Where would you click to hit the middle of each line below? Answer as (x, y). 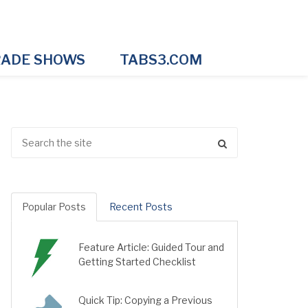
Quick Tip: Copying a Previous (145, 300)
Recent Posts (141, 207)
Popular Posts (54, 207)
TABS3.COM (161, 60)
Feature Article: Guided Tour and (151, 247)
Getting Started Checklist (137, 262)
